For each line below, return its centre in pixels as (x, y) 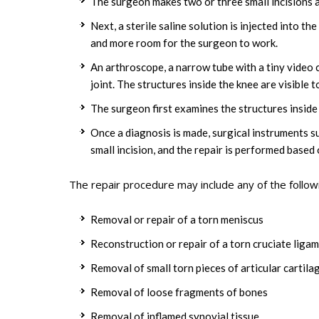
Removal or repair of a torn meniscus (177, 219)
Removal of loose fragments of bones (179, 292)
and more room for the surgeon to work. (184, 42)
